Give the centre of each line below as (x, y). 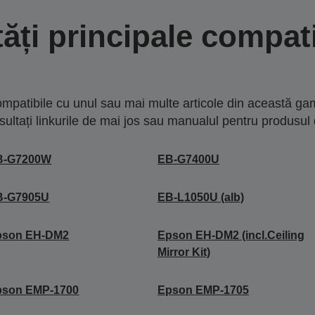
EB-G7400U (188, 159)
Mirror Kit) (184, 252)
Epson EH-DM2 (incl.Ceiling (231, 235)
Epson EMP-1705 (203, 290)
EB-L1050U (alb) (200, 197)
